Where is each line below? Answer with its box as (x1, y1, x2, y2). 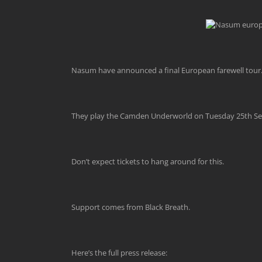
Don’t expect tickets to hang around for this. (71, 156, 224, 167)
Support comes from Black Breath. (71, 202, 190, 212)
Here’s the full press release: (71, 247, 167, 258)
